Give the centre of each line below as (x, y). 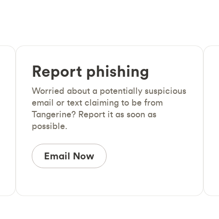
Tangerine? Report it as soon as (94, 114)
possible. (50, 126)
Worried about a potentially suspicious (109, 91)
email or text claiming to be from (97, 102)
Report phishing (90, 71)
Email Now (69, 156)
